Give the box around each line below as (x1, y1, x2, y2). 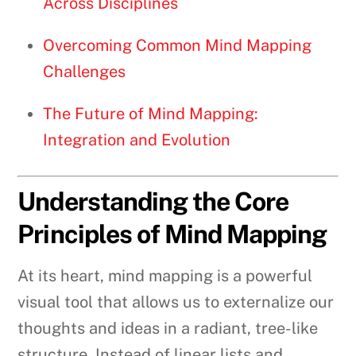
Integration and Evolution (43, 130, 231, 150)
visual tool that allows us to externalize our (17, 292, 335, 312)
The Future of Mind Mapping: (43, 104, 259, 124)
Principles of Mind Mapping (17, 219, 327, 250)
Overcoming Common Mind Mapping (43, 36, 312, 56)
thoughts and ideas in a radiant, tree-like (17, 319, 319, 339)
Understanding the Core (17, 187, 289, 217)
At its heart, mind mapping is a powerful (17, 266, 313, 286)
